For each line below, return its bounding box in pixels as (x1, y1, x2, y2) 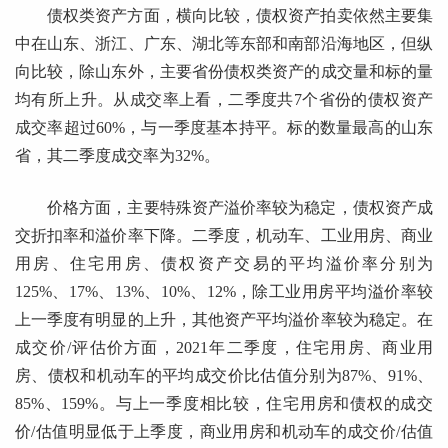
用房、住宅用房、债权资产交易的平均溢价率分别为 (15, 255, 433, 273)
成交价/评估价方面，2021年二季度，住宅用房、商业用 (15, 339, 433, 357)
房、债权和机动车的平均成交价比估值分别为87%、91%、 (15, 367, 433, 385)
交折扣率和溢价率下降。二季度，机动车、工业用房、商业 (15, 227, 433, 245)
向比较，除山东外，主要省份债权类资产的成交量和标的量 (15, 63, 433, 81)
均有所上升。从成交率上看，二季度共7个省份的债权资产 (15, 91, 433, 109)
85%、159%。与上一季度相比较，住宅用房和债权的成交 (15, 395, 433, 413)
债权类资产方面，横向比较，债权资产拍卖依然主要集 (47, 7, 433, 25)
